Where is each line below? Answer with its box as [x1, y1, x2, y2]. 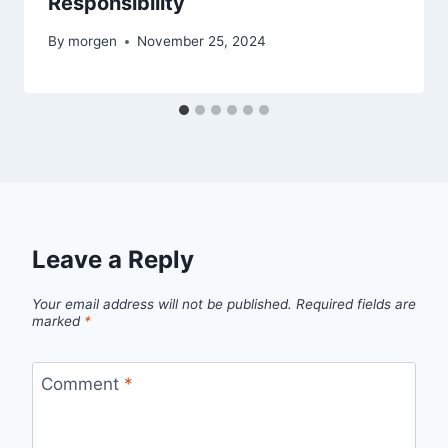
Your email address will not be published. [32, 295, 292, 312]
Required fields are [296, 295, 416, 312]
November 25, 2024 [137, 33, 267, 50]
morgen [68, 33, 118, 50]
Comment [40, 373, 124, 394]
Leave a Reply [32, 245, 194, 275]
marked [32, 312, 84, 329]
